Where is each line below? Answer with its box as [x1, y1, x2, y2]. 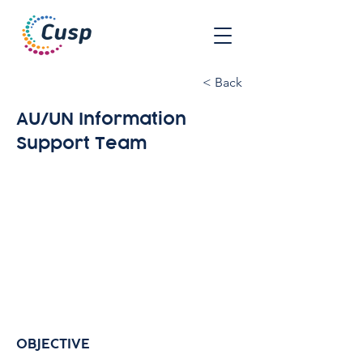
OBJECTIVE [16, 335, 90, 352]
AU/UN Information [16, 108, 186, 130]
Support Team [16, 132, 147, 154]
